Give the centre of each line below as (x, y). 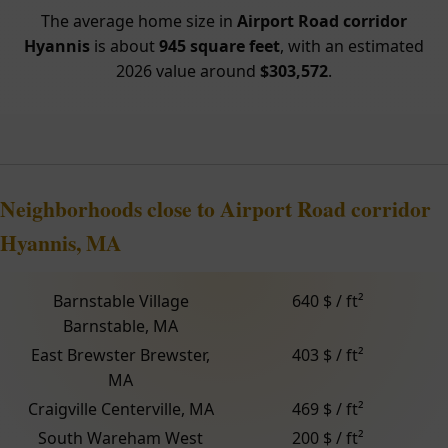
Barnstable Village (120, 301)
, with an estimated (352, 46)
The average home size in (139, 21)
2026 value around (188, 71)
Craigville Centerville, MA (120, 409)
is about (124, 46)
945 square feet (219, 46)
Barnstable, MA (120, 326)
